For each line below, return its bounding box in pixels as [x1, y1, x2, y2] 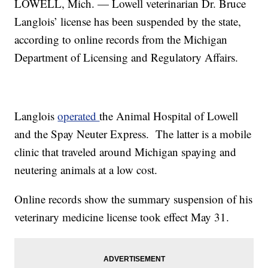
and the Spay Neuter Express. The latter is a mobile [14, 126, 252, 142]
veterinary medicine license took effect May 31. [14, 209, 230, 225]
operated [57, 108, 100, 124]
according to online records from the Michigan [14, 32, 228, 47]
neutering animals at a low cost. [14, 162, 158, 178]
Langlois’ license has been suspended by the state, [14, 14, 242, 29]
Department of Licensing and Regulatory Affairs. [14, 50, 239, 65]
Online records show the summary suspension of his [14, 191, 253, 207]
